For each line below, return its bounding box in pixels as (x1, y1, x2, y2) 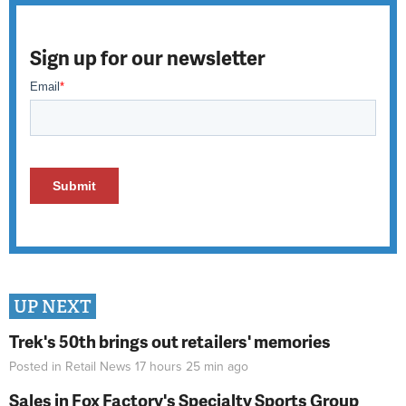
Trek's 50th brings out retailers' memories (9, 328, 331, 353)
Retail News (65, 359, 131, 375)
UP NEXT (14, 295, 92, 318)
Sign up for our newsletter (30, 43, 266, 72)
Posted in (9, 359, 65, 375)
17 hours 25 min (135, 359, 224, 375)
